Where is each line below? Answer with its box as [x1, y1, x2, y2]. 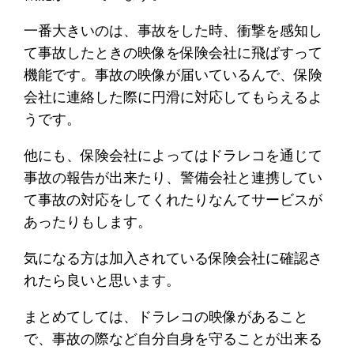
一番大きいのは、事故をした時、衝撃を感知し [24, 21, 323, 39]
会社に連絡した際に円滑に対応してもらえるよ [24, 88, 323, 105]
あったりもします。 [24, 213, 153, 230]
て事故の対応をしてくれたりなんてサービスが [24, 190, 323, 208]
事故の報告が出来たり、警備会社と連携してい [24, 168, 323, 186]
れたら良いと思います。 [24, 271, 181, 288]
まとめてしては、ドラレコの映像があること [24, 307, 309, 325]
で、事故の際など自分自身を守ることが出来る [24, 330, 323, 347]
